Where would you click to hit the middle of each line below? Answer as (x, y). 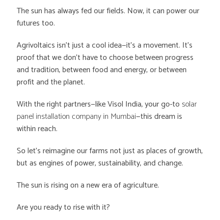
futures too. (36, 24)
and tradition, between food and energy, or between (102, 70)
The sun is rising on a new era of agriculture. (88, 186)
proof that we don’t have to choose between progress (105, 58)
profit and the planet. (51, 82)
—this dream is (159, 117)
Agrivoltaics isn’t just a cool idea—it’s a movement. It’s (105, 46)
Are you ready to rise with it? (64, 208)
